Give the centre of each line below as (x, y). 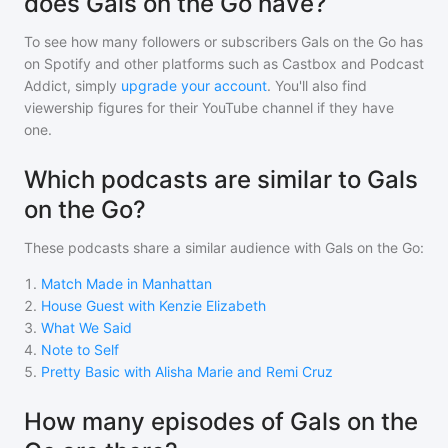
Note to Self (80, 349)
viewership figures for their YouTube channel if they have (209, 107)
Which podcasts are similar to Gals (221, 179)
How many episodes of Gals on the (221, 421)
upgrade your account (194, 85)
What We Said (86, 327)
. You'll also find (317, 85)
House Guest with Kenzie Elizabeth (153, 305)
